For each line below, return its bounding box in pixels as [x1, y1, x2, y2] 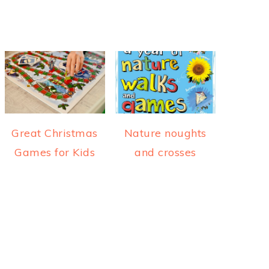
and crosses [134, 145, 196, 160]
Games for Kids [14, 145, 95, 160]
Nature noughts [124, 126, 207, 141]
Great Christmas [11, 126, 98, 141]
